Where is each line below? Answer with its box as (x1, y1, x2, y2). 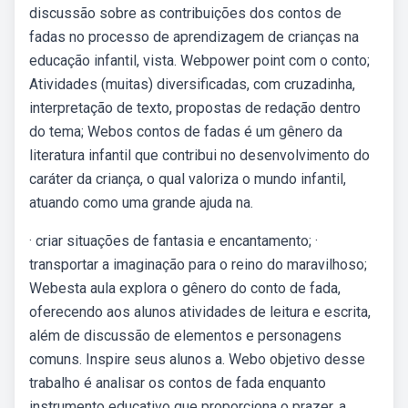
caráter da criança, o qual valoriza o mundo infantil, (29, 170, 346, 188)
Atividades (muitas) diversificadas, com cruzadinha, (29, 76, 355, 93)
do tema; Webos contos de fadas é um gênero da (29, 123, 342, 140)
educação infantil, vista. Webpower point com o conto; (29, 52, 370, 69)
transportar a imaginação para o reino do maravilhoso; (29, 256, 367, 273)
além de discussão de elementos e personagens (29, 327, 342, 344)
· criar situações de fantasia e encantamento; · (29, 232, 318, 250)
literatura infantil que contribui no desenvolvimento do (29, 147, 370, 164)
